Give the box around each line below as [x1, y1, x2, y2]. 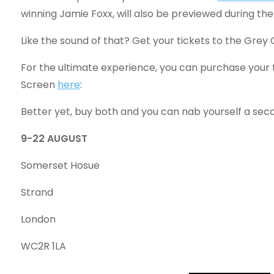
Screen [20, 78, 57, 92]
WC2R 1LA [20, 239, 66, 253]
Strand [20, 185, 53, 199]
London [20, 212, 56, 226]
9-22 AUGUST [20, 131, 87, 146]
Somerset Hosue [20, 158, 100, 172]
